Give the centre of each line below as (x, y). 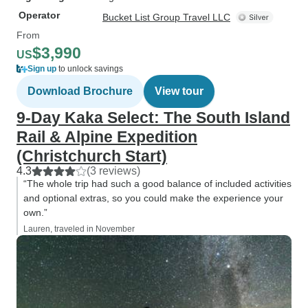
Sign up (42, 69)
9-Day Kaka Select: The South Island (153, 118)
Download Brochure (80, 91)
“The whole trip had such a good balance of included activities (157, 184)
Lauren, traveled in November (79, 229)
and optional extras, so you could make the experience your (153, 198)
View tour (179, 91)
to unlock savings (90, 69)
